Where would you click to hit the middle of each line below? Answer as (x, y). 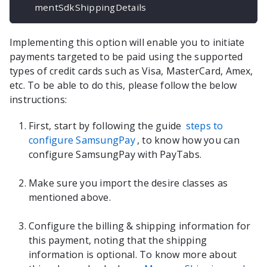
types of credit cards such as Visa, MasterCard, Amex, (131, 71)
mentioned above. (70, 198)
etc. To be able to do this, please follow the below (123, 86)
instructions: (38, 100)
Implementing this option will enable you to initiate (127, 43)
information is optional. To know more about (133, 255)
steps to (204, 126)
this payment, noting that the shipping (118, 240)
